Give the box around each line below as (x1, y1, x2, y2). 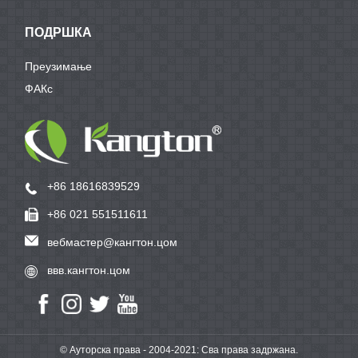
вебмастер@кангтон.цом (47, 236, 178, 249)
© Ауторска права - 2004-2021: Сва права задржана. (60, 344, 298, 356)
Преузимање (25, 60, 93, 73)
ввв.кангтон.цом (47, 264, 131, 276)
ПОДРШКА (25, 26, 93, 39)
